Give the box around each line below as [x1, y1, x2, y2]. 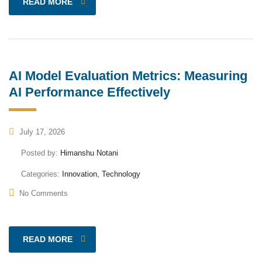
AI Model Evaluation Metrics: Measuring [9, 68, 247, 83]
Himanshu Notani [60, 148, 118, 157]
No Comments [19, 188, 68, 198]
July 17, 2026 [17, 127, 65, 136]
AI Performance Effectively [9, 84, 170, 99]
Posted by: [21, 148, 60, 157]
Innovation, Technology [62, 169, 140, 178]
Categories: [21, 169, 62, 178]
